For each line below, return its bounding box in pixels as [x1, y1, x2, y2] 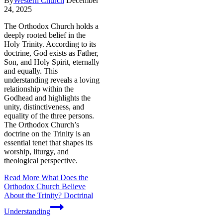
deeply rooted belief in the [4, 30, 86, 39]
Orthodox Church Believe [4, 182, 86, 191]
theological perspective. [4, 156, 78, 165]
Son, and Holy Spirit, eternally [4, 57, 100, 66]
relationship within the [4, 84, 74, 93]
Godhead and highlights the [4, 93, 91, 102]
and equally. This [4, 66, 58, 75]
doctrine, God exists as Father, [4, 48, 99, 57]
